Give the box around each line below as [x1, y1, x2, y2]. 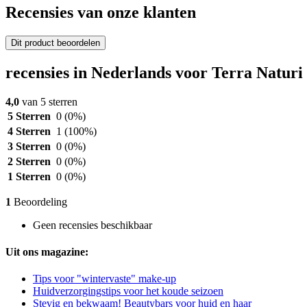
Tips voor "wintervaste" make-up [33, 273, 176, 285]
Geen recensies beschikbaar [33, 219, 152, 231]
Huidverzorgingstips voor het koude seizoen [33, 285, 223, 297]
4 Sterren [8, 125, 51, 137]
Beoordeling [11, 195, 67, 208]
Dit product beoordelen [11, 38, 100, 49]
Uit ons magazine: [5, 246, 88, 258]
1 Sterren [8, 170, 51, 182]
